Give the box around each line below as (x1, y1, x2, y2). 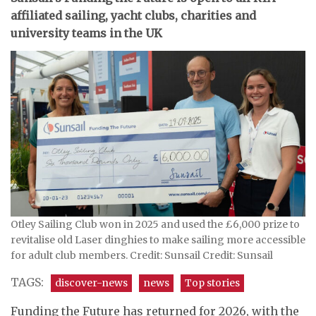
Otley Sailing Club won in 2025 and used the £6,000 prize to (11, 217, 300, 231)
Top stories (185, 276, 240, 289)
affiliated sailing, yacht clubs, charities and (11, 8, 256, 23)
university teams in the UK (11, 25, 162, 40)
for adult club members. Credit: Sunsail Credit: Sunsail (11, 248, 273, 262)
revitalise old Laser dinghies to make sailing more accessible (11, 233, 305, 246)
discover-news (55, 276, 128, 289)
